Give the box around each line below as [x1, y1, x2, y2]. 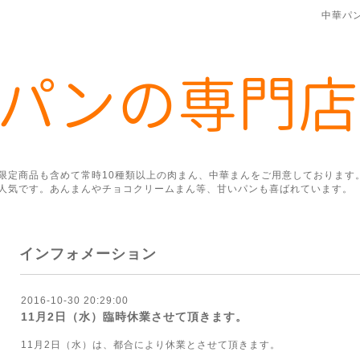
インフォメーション [19, 246, 157, 262]
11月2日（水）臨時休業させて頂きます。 [21, 310, 247, 323]
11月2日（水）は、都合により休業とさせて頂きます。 [21, 339, 280, 350]
